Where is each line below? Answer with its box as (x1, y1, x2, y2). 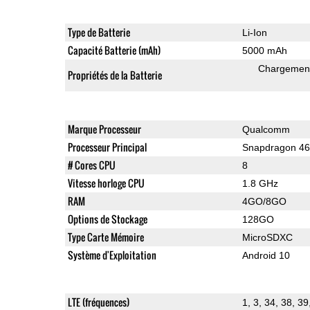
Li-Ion (241, 26, 267, 38)
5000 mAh (241, 44, 287, 56)
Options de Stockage (67, 211, 147, 226)
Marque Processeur (67, 121, 141, 136)
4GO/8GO (241, 195, 286, 207)
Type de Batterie (67, 24, 130, 39)
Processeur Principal (67, 139, 147, 154)
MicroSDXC (241, 231, 293, 243)
